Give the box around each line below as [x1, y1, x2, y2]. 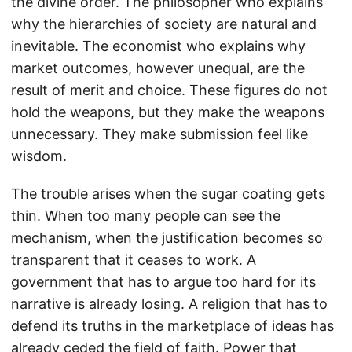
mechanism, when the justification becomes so [11, 229, 323, 246]
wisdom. [11, 147, 67, 164]
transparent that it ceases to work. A [11, 251, 256, 268]
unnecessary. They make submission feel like [11, 125, 308, 142]
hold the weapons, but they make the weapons [11, 103, 324, 120]
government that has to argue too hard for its [11, 273, 316, 290]
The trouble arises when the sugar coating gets [11, 185, 325, 202]
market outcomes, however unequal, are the [11, 59, 305, 76]
